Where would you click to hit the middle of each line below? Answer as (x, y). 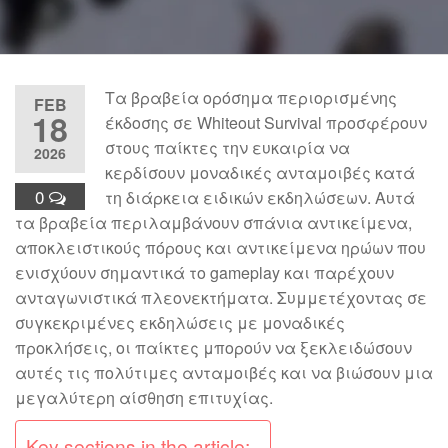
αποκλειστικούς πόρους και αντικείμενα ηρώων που (220, 247)
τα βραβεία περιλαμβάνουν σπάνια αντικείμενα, (213, 222)
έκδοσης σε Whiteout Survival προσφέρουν (266, 122)
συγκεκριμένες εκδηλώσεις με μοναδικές (180, 322)
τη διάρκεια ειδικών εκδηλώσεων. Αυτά (260, 197)
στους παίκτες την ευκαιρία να (227, 147)
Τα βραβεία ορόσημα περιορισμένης (251, 97)
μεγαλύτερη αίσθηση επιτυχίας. (144, 397)
